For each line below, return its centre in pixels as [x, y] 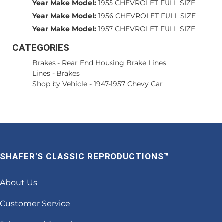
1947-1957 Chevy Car [128, 84]
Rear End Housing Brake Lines [114, 63]
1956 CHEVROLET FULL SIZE [147, 16]
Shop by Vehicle [60, 84]
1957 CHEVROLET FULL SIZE [147, 29]
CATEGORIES [41, 48]
